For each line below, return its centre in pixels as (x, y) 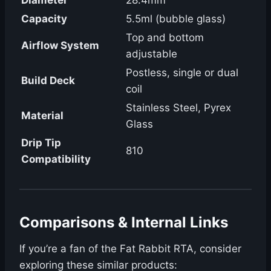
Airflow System (60, 45)
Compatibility (56, 159)
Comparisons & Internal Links (124, 222)
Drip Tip (41, 142)
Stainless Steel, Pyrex (178, 107)
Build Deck (48, 80)
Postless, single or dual (182, 72)
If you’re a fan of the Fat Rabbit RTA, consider (130, 248)
